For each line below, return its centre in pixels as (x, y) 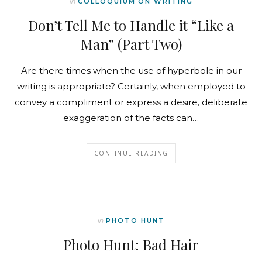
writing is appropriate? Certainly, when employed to (131, 87)
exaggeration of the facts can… (131, 118)
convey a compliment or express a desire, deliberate (131, 102)
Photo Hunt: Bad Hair (131, 245)
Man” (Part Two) (131, 44)
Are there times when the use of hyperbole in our (131, 71)
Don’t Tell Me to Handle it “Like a (131, 25)
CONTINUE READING (131, 154)
